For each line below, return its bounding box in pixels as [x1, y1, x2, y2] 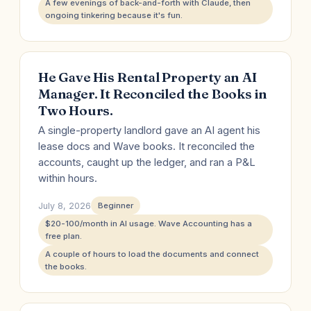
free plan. [45, 231, 82, 241]
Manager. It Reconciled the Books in [38, 85, 268, 102]
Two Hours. [38, 102, 114, 119]
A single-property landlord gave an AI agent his [38, 124, 260, 137]
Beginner [98, 201, 133, 210]
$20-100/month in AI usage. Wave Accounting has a [45, 219, 252, 228]
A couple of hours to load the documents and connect [45, 249, 259, 259]
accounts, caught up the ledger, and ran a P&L [38, 156, 255, 169]
